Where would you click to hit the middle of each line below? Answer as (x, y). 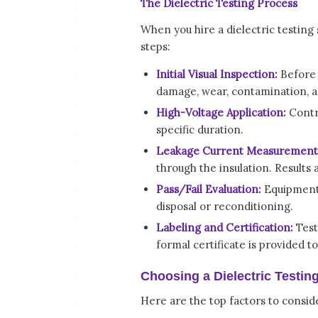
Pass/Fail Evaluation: (209, 190)
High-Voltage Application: (221, 113)
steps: (155, 46)
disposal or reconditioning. (225, 207)
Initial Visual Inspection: (217, 75)
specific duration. (200, 130)
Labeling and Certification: (225, 228)
